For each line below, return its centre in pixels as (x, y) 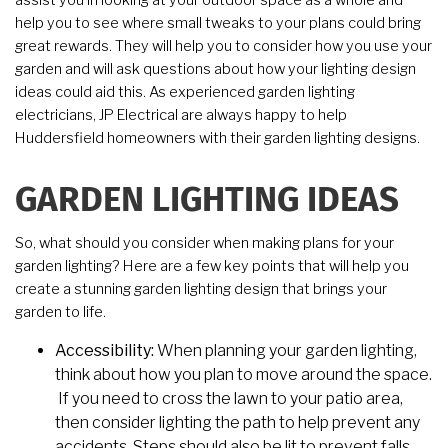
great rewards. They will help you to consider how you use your (223, 46)
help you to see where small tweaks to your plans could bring (218, 23)
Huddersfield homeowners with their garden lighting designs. (220, 138)
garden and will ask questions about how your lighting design (215, 69)
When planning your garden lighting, (285, 351)
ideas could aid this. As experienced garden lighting (185, 92)
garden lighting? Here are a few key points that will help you (212, 266)
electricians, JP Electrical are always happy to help (181, 115)
